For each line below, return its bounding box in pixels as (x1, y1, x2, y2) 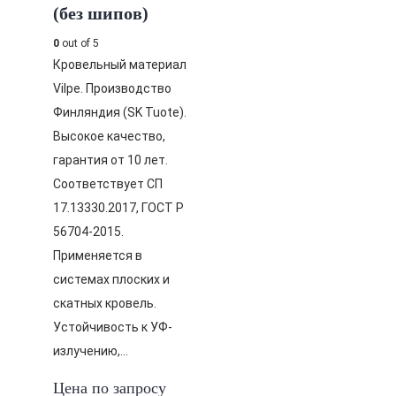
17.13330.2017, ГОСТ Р (53, 201, 184, 215)
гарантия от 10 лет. (53, 153, 168, 167)
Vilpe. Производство (53, 81, 171, 95)
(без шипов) (53, 4, 148, 23)
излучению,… (53, 344, 128, 358)
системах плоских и (53, 272, 170, 286)
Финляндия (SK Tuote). (53, 105, 187, 119)
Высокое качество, (53, 129, 165, 143)
